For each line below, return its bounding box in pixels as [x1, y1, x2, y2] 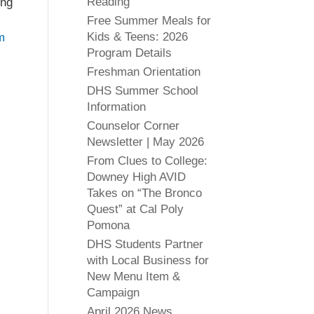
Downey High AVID [86, 170, 186, 184]
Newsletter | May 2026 [86, 135, 204, 149]
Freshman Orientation [86, 65, 200, 78]
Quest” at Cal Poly [86, 203, 184, 216]
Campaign [86, 286, 139, 299]
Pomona [86, 219, 130, 232]
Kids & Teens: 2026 [86, 30, 188, 43]
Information [86, 100, 146, 114]
